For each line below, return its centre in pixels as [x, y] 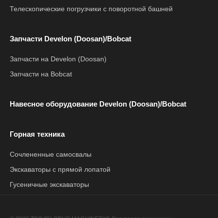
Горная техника [37, 134]
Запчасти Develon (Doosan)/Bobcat [71, 39]
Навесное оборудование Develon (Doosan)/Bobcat [98, 104]
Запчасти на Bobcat [41, 74]
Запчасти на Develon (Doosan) [58, 59]
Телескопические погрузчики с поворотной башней [91, 9]
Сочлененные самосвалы [51, 154]
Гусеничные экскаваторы [49, 184]
